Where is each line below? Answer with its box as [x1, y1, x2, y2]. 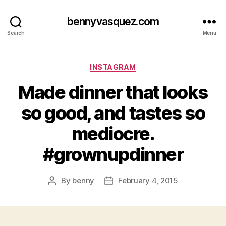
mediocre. [71, 122, 155, 145]
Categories [112, 60, 157, 70]
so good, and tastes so [21, 101, 205, 124]
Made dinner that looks [18, 81, 208, 103]
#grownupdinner [42, 143, 184, 165]
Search [7, 29, 25, 36]
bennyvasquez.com [67, 15, 159, 28]
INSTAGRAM [90, 63, 136, 71]
